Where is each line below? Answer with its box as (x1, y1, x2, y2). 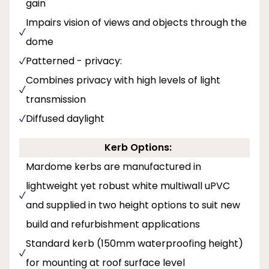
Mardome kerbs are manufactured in (26, 159, 201, 174)
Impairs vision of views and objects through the (26, 15, 247, 29)
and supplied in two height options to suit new (26, 198, 240, 212)
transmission (26, 92, 86, 106)
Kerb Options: (104, 140, 172, 154)
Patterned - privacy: (26, 53, 122, 68)
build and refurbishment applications (26, 217, 200, 231)
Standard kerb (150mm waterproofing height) (26, 236, 243, 250)
